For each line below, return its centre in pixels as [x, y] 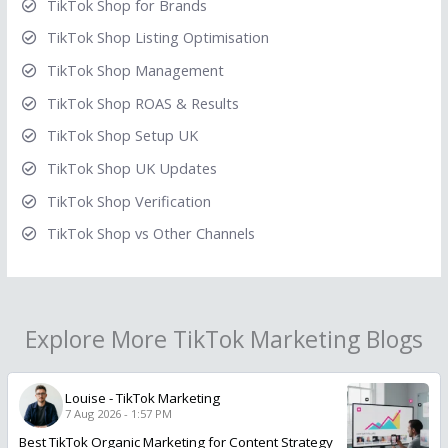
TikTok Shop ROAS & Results [142, 102]
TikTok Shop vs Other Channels [150, 233]
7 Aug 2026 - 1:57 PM [118, 414]
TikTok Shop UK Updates [131, 167]
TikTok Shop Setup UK [122, 135]
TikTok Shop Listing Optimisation [157, 37]
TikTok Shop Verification [128, 200]
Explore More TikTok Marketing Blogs [224, 339]
